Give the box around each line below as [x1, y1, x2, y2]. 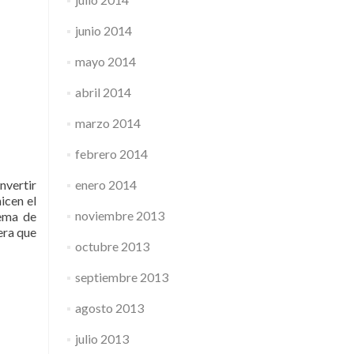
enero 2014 [74, 177, 137, 192]
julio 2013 [74, 331, 129, 346]
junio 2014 [74, 23, 132, 38]
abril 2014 [74, 85, 131, 100]
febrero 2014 [74, 146, 148, 161]
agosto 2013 [74, 300, 144, 315]
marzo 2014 [74, 115, 141, 130]
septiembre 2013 [74, 269, 168, 284]
